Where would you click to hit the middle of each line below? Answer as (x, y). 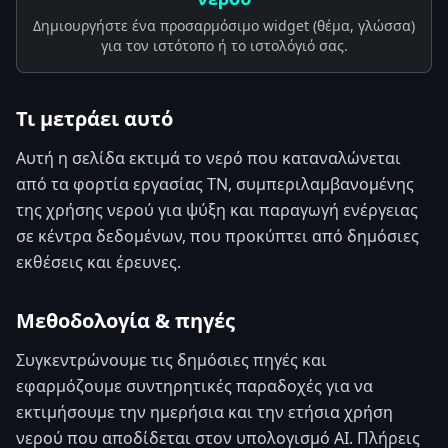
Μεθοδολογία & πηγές (125, 320)
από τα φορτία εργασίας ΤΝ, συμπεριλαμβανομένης (215, 184)
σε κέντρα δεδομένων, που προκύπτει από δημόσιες (217, 236)
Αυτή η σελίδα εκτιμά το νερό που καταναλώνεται (208, 158)
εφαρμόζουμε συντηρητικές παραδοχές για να (194, 386)
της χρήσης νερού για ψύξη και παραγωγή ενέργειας (217, 210)
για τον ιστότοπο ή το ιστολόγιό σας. (224, 45)
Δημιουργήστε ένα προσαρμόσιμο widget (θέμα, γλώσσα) (224, 25)
